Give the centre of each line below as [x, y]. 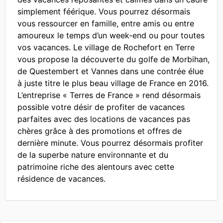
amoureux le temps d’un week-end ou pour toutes [111, 35]
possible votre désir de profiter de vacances [101, 107]
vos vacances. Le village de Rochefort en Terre [106, 47]
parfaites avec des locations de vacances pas [104, 119]
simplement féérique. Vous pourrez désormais [104, 11]
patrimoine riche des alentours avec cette [96, 167]
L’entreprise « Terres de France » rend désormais [109, 95]
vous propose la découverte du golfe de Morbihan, [113, 59]
